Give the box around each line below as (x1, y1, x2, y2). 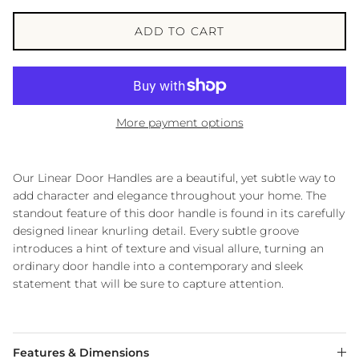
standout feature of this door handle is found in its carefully (13, 205, 345, 220)
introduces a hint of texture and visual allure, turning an (13, 240, 324, 256)
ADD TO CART (134, 23, 225, 38)
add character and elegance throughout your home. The (13, 188, 326, 203)
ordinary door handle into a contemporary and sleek (13, 258, 303, 273)
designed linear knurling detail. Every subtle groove (13, 223, 299, 238)
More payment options (115, 115, 244, 130)
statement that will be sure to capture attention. (13, 276, 284, 291)
